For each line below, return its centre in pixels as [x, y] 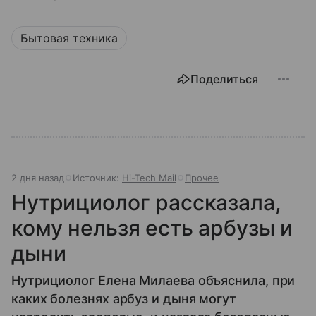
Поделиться [224, 79]
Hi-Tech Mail [149, 178]
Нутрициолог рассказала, [146, 203]
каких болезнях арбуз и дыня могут [124, 299]
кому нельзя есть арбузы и [152, 228]
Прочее [202, 178]
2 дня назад [38, 178]
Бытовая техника [69, 38]
